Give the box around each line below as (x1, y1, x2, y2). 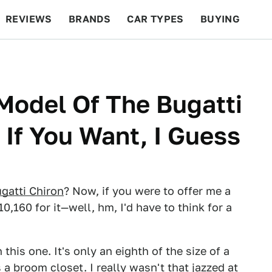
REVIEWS (5, 13, 52, 25)
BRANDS (68, 13, 111, 25)
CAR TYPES (127, 13, 184, 25)
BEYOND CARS (12, 52, 85, 64)
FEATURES (201, 52, 255, 64)
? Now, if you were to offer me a (64, 185, 231, 197)
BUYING (200, 13, 240, 25)
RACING (101, 52, 141, 64)
